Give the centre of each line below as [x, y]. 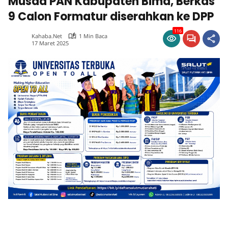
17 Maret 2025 [50, 43]
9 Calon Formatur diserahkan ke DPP [111, 17]
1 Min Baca [93, 36]
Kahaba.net [47, 36]
